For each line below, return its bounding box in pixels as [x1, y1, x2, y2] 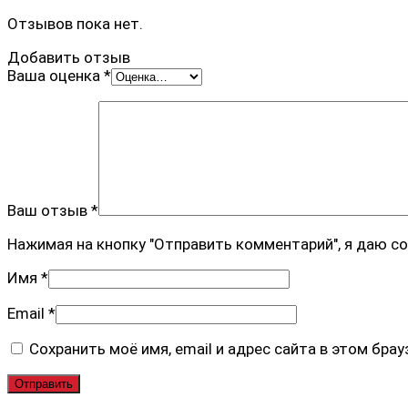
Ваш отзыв [7, 200, 91, 219]
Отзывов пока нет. [7, 14, 143, 33]
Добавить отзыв [7, 47, 130, 66]
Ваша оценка [7, 66, 104, 85]
